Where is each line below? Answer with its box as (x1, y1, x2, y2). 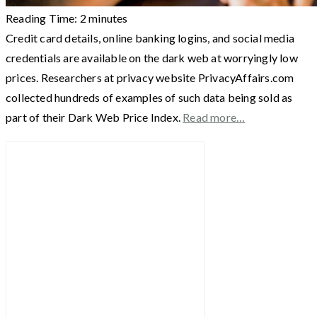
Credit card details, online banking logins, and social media (6, 30, 295, 45)
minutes (88, 11, 128, 25)
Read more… (183, 110, 246, 124)
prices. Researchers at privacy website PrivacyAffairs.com (6, 70, 294, 84)
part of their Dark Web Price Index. (6, 110, 183, 124)
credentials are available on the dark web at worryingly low (6, 50, 298, 64)
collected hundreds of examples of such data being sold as (6, 90, 293, 104)
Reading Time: (6, 11, 80, 25)
